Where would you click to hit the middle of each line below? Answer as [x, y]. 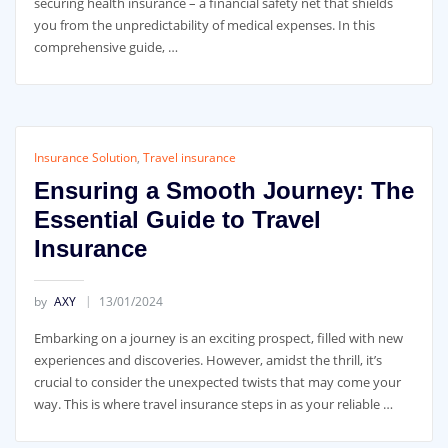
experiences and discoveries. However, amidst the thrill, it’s [207, 359]
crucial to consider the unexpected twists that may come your [217, 381]
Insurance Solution [85, 158]
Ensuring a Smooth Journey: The [223, 190]
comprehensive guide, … [105, 47]
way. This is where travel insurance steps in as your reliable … [213, 403]
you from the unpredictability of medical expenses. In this [204, 25]
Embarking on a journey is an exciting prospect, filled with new [218, 337]
